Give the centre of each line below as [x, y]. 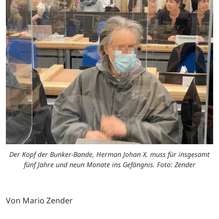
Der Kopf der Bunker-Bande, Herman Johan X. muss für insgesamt [109, 154]
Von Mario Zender [39, 200]
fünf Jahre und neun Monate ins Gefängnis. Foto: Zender [109, 164]
